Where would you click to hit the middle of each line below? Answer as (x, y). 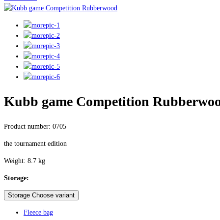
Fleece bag (38, 212)
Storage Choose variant (41, 195)
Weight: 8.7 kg (25, 161)
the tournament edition (35, 143)
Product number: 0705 (35, 126)
